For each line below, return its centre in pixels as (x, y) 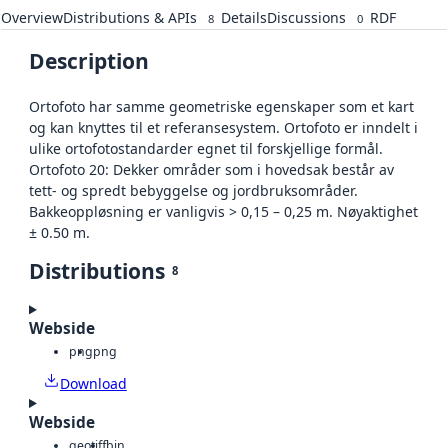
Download (93, 384)
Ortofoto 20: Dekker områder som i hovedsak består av (211, 170)
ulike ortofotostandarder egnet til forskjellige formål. (206, 149)
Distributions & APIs (130, 18)
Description (89, 61)
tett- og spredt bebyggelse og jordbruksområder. (193, 191)
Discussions (306, 18)
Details (244, 18)
